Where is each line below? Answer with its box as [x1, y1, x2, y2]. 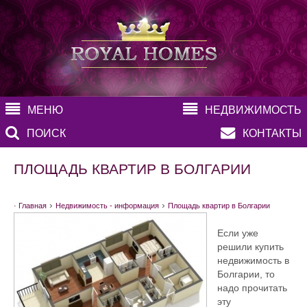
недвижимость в [217, 255, 289, 267]
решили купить [217, 241, 284, 253]
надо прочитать [217, 282, 287, 294]
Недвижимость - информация [56, 201, 159, 210]
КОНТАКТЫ [243, 127, 302, 140]
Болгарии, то [217, 269, 275, 280]
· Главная [14, 201, 47, 210]
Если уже [217, 228, 258, 239]
